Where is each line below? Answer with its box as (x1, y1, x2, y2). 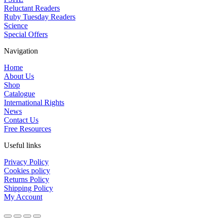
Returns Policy (4, 175, 49, 183)
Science (4, 21, 28, 30)
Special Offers (4, 30, 48, 38)
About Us (4, 72, 34, 80)
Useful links (4, 141, 41, 149)
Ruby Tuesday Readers (4, 12, 75, 21)
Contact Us (4, 115, 38, 124)
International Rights (4, 98, 64, 107)
